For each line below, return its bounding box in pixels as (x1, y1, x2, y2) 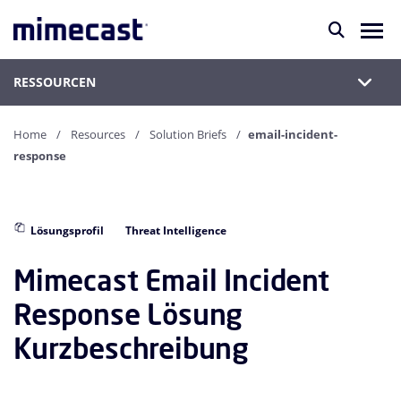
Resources (71, 126, 125, 142)
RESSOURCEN (13, 73, 96, 90)
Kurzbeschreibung (13, 329, 250, 367)
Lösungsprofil (30, 223, 104, 238)
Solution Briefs (149, 126, 226, 142)
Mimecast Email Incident (13, 261, 329, 299)
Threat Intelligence (125, 223, 226, 238)
